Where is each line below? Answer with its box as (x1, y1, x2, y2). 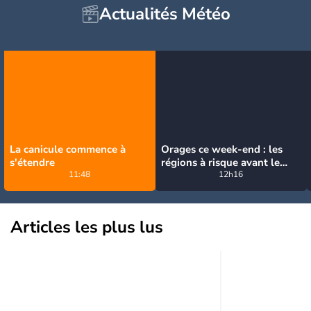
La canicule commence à (10, 142, 126, 156)
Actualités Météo (99, 3, 230, 25)
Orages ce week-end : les (161, 142, 283, 156)
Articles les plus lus (10, 216, 163, 238)
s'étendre (10, 155, 55, 169)
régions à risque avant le (161, 155, 280, 169)
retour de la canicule (161, 169, 260, 183)
